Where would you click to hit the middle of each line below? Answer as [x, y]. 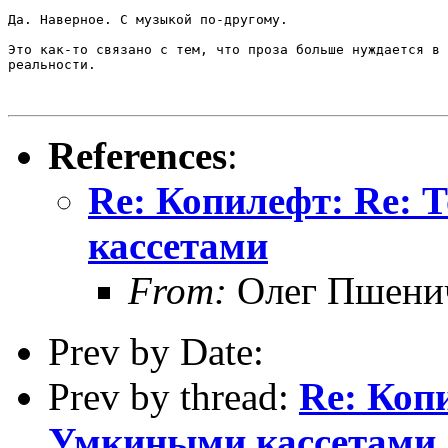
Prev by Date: [156, 351]
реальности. [52, 64]
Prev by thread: [173, 396]
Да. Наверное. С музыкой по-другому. [148, 19]
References [137, 155]
